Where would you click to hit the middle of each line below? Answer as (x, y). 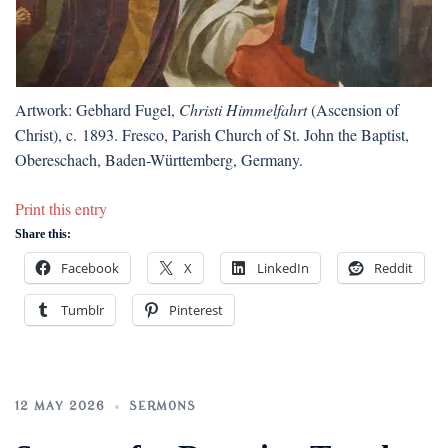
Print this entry (61, 208)
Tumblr (82, 310)
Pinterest (196, 310)
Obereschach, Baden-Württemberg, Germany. (159, 159)
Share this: (43, 234)
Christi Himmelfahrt (243, 109)
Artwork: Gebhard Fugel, (97, 109)
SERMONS (162, 406)
